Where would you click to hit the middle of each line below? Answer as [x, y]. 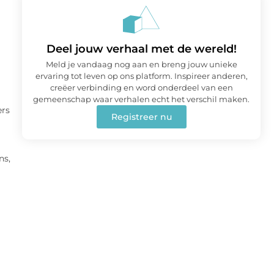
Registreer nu [141, 117]
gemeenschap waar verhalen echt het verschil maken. [141, 99]
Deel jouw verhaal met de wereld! [141, 49]
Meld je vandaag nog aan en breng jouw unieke [141, 64]
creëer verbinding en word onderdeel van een [141, 87]
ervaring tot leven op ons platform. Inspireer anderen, [141, 76]
